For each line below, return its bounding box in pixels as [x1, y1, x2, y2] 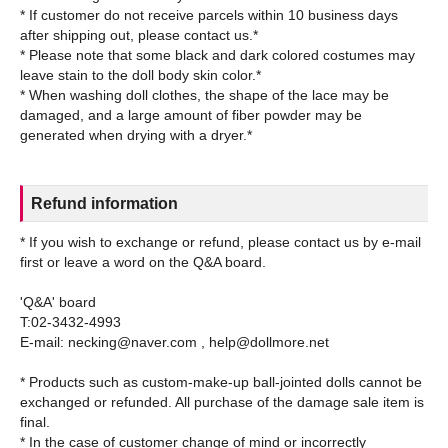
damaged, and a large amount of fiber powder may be [20, 106, 362, 123]
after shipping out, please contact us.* [20, 26, 258, 43]
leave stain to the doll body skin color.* [20, 66, 261, 83]
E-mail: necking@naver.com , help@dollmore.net [20, 333, 329, 350]
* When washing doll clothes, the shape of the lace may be [20, 86, 389, 103]
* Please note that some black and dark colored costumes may [20, 46, 415, 63]
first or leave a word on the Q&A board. [20, 253, 266, 270]
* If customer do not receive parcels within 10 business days [20, 6, 398, 23]
